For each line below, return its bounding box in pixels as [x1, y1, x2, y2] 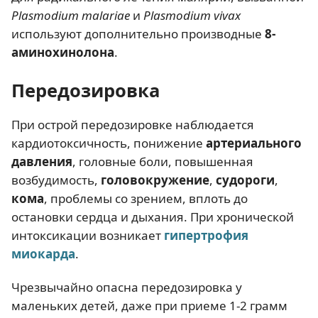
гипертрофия [164, 226, 248, 243]
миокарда [11, 245, 75, 262]
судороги [216, 171, 275, 188]
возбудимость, [11, 171, 101, 188]
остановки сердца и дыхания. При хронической [11, 208, 294, 225]
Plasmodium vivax [143, 6, 241, 23]
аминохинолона [11, 43, 114, 60]
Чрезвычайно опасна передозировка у [11, 279, 242, 295]
